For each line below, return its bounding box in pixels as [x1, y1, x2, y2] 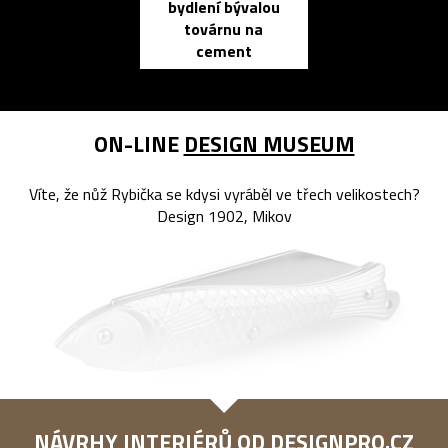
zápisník [386, 19, 446, 44]
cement [195, 38, 252, 63]
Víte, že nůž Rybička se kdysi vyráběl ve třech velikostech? [28, 181, 420, 206]
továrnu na [184, 16, 264, 41]
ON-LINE [93, 126, 184, 161]
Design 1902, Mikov [156, 203, 292, 228]
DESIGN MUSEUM [183, 126, 355, 161]
